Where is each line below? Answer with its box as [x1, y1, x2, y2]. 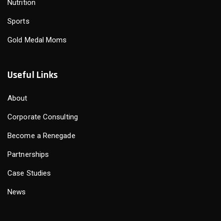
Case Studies [7, 169, 51, 178]
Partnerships [7, 150, 49, 159]
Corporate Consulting [7, 112, 78, 122]
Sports [7, 17, 30, 26]
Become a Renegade [7, 131, 75, 141]
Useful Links [7, 69, 58, 82]
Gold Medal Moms [7, 36, 67, 45]
